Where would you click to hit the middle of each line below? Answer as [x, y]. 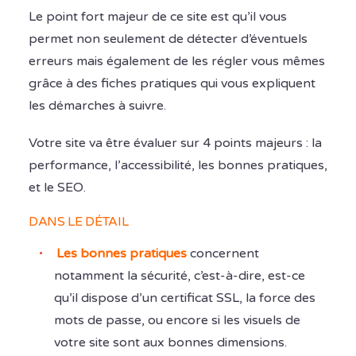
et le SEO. [57, 188]
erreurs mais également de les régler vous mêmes [177, 62]
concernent [223, 254]
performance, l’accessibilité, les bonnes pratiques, [178, 166]
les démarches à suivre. [97, 106]
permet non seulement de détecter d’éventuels [168, 39]
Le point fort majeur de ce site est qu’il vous [158, 17]
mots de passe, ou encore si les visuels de [177, 321]
